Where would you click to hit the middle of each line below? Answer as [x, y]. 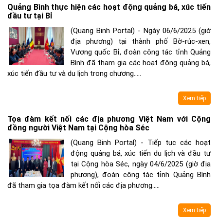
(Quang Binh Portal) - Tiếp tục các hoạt [141, 143]
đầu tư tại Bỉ [30, 16]
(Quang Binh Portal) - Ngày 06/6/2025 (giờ [141, 31]
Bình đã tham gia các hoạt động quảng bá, [141, 63]
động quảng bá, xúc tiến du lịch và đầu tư [141, 154]
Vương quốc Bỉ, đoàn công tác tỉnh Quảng [141, 52]
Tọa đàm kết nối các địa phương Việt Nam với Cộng [109, 119]
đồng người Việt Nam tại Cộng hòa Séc [78, 128]
